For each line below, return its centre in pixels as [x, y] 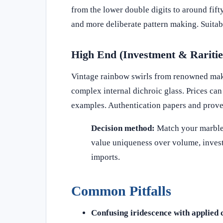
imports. [106, 157]
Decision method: [123, 128]
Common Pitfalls [121, 191]
